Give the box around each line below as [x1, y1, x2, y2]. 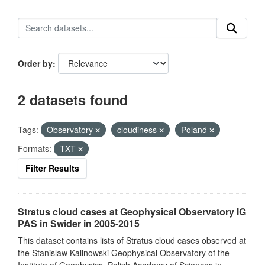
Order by [18, 57, 53, 69]
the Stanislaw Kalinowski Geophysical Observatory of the [18, 247, 230, 258]
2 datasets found [18, 90, 128, 109]
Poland [181, 124, 209, 135]
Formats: [18, 143, 51, 154]
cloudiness [117, 124, 159, 135]
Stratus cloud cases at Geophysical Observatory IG [18, 205, 246, 218]
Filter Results [25, 162, 79, 174]
